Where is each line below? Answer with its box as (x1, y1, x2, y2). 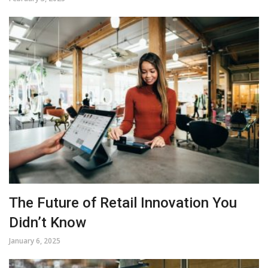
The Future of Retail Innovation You (9, 194, 237, 212)
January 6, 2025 (9, 236, 60, 246)
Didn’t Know (9, 214, 86, 232)
